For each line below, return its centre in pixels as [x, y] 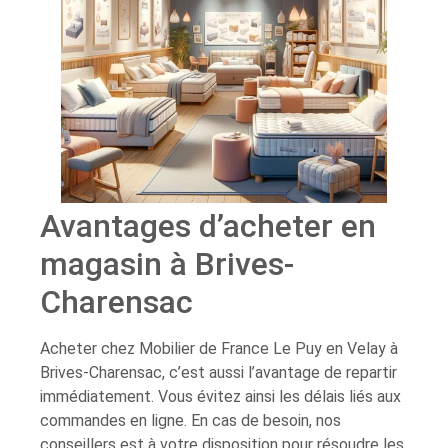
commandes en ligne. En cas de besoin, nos [190, 420]
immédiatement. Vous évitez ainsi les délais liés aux [220, 396]
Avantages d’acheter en [208, 225]
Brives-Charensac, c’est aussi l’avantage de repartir [218, 372]
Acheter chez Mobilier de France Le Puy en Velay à [219, 348]
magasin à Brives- [167, 263]
